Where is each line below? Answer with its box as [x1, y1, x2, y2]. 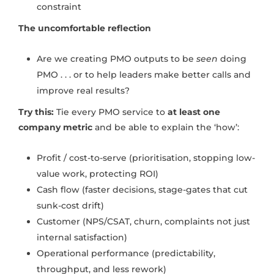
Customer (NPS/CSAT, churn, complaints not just [37, 216, 250, 228]
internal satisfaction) [37, 232, 127, 243]
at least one [168, 106, 220, 118]
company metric [18, 122, 92, 133]
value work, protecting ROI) [37, 168, 158, 180]
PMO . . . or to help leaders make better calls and [37, 69, 251, 81]
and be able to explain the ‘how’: [92, 122, 239, 133]
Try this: [18, 106, 56, 118]
